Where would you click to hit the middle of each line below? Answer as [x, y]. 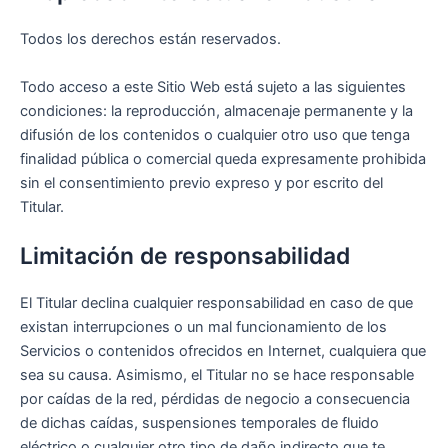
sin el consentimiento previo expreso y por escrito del [201, 182]
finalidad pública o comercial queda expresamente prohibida [223, 158]
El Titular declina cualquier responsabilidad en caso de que [216, 303]
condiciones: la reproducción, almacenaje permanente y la [216, 110]
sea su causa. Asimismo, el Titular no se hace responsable [217, 375]
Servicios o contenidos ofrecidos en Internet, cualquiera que [223, 351]
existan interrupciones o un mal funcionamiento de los [203, 327]
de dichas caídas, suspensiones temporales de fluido [199, 423]
